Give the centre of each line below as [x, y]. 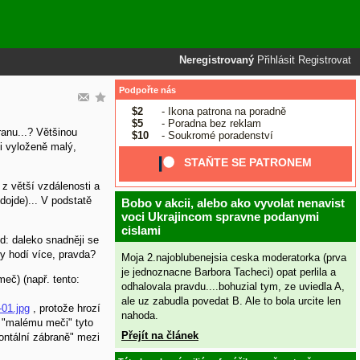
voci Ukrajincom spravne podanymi [220, 217]
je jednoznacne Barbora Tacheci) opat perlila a [229, 272]
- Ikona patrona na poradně [222, 111]
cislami [141, 230]
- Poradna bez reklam [209, 123]
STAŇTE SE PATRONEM [248, 163]
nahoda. [140, 315]
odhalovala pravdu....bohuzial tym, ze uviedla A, [233, 286]
